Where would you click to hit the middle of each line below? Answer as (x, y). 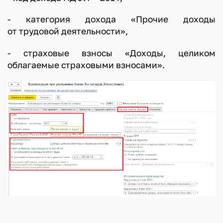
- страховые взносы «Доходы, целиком (111, 53)
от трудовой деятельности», (67, 31)
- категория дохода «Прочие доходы (111, 19)
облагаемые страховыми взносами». (86, 65)
